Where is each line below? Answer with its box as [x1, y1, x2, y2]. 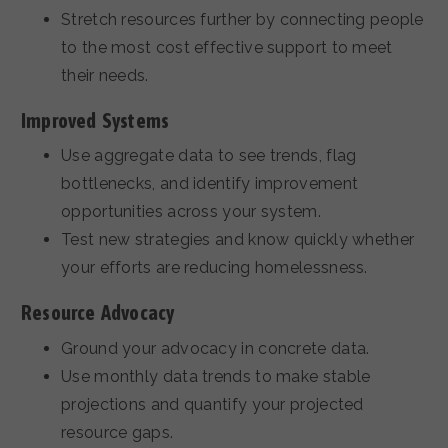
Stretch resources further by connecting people [61, 10, 424, 30]
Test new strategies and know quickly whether [61, 230, 415, 250]
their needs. [61, 66, 149, 86]
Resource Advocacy [21, 301, 175, 325]
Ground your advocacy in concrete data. [61, 338, 370, 358]
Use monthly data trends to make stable [61, 366, 371, 386]
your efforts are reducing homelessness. [61, 258, 368, 278]
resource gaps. [61, 422, 174, 442]
